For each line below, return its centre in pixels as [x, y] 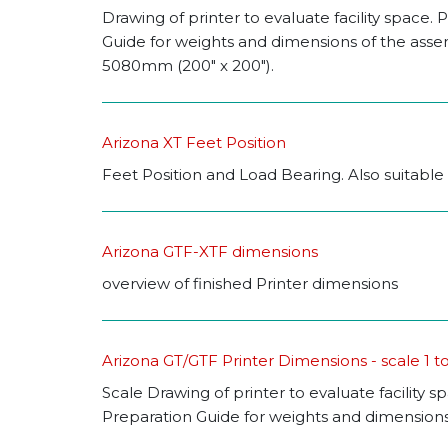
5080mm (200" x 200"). [188, 66]
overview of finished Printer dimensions [250, 284]
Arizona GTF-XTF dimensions [210, 252]
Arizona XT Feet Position [194, 143]
